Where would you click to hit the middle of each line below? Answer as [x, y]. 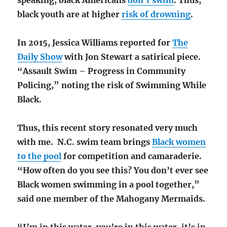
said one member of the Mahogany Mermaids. [111, 198]
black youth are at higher [70, 14]
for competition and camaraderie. [132, 156]
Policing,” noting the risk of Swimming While [112, 85]
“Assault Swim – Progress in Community [102, 71]
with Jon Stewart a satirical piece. [132, 56]
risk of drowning [156, 14]
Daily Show [40, 56]
